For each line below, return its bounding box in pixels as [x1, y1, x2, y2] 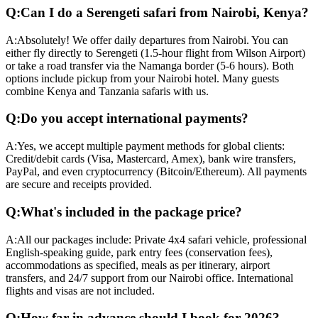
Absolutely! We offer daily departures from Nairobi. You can [17, 33, 288, 46]
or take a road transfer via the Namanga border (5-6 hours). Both [6, 59, 294, 72]
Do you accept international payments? [21, 111, 248, 126]
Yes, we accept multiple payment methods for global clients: [17, 140, 285, 153]
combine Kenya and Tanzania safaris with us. [6, 84, 209, 97]
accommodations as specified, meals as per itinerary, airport [6, 258, 270, 271]
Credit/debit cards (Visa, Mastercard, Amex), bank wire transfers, [6, 153, 296, 165]
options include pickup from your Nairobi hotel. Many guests [6, 72, 279, 84]
